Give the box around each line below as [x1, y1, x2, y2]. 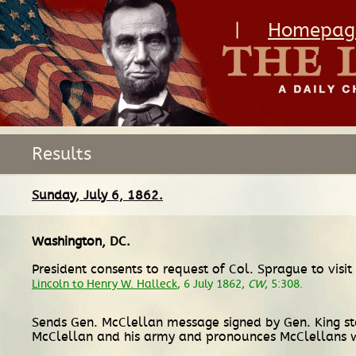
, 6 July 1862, [177, 277, 248, 291]
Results [32, 143, 91, 164]
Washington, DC [32, 233, 126, 250]
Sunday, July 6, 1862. [32, 187, 163, 203]
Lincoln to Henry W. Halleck [32, 277, 177, 291]
